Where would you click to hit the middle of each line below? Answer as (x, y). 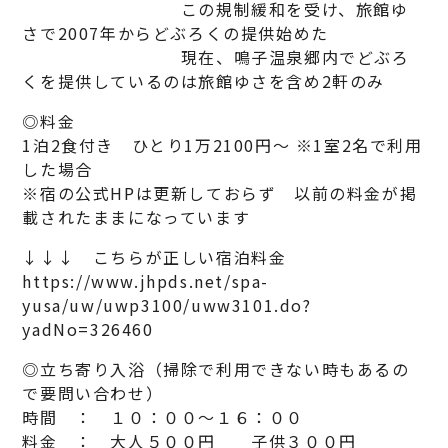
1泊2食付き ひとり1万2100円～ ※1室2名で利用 (222, 145)
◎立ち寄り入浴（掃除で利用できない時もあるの (216, 369)
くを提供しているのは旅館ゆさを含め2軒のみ (204, 81)
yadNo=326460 (88, 329)
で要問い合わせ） (93, 393)
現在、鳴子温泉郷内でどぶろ (216, 57)
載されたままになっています (136, 217)
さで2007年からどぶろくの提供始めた (175, 33)
